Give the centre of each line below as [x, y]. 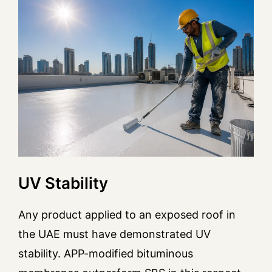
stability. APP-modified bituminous [106, 253]
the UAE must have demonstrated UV [114, 234]
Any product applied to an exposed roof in [127, 214]
